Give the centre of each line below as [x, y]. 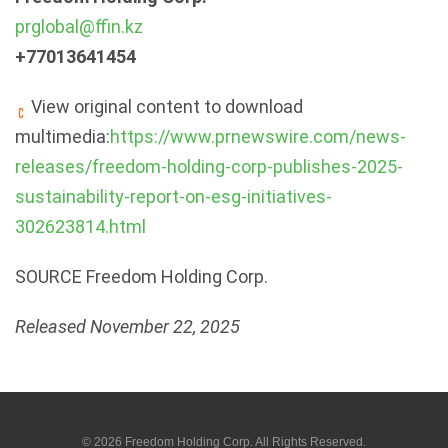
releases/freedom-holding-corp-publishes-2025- [209, 166]
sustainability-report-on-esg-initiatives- [173, 196]
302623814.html [80, 226]
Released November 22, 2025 [127, 326]
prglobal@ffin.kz [79, 26]
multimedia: [62, 136]
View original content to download [165, 106]
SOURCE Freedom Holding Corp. [141, 276]
